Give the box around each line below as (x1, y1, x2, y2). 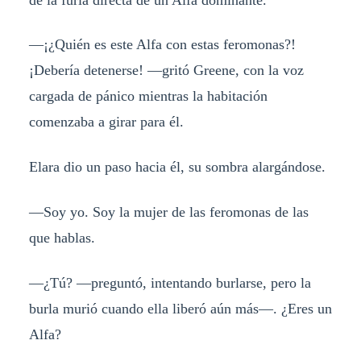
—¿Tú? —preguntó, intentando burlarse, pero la (28, 275, 311, 292)
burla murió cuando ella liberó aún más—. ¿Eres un (28, 301, 332, 317)
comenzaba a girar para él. (28, 114, 184, 131)
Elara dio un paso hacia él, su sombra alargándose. (28, 159, 326, 176)
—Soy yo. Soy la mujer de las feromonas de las (28, 204, 309, 221)
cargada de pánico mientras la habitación (28, 88, 268, 105)
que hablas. (28, 230, 95, 247)
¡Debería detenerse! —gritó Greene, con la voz (28, 62, 304, 79)
